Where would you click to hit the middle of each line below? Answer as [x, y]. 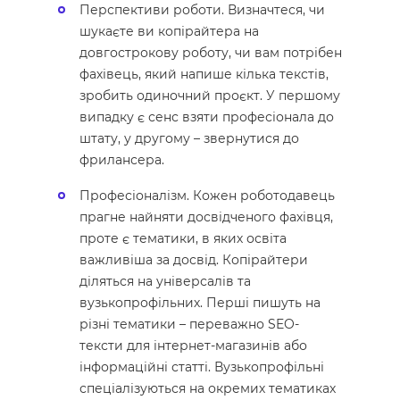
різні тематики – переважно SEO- [189, 324]
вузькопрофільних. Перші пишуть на [200, 302]
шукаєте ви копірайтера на [169, 31]
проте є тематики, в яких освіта [183, 238]
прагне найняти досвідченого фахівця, [206, 217]
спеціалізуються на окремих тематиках [208, 388]
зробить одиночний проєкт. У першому [210, 95]
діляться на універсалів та [165, 281]
